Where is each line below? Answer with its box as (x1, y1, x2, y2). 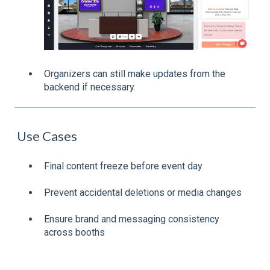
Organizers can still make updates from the (44, 67, 225, 80)
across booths (44, 227, 105, 239)
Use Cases (14, 128, 77, 145)
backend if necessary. (44, 81, 136, 93)
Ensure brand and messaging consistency (44, 213, 219, 225)
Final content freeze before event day (44, 160, 202, 172)
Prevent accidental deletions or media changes (44, 187, 242, 199)
